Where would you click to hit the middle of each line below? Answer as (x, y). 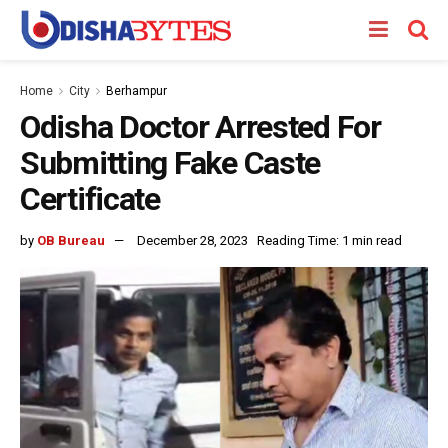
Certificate (90, 199)
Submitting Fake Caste (170, 163)
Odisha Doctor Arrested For (200, 127)
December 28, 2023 (192, 240)
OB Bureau (71, 240)
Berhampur (136, 91)
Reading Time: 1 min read (329, 240)
